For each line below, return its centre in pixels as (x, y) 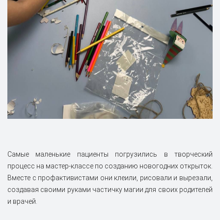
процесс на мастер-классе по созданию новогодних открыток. (110, 166)
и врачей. (22, 201)
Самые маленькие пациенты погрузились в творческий (110, 154)
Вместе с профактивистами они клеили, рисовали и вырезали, (110, 178)
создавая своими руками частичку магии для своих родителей (110, 189)
